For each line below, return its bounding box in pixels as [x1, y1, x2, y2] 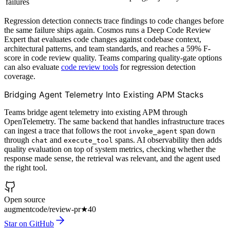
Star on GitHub [4, 219, 54, 228]
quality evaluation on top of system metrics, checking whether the [4, 144, 216, 154]
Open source [4, 195, 45, 204]
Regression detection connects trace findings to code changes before [4, 16, 224, 25]
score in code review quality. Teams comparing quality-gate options [4, 53, 222, 62]
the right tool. [4, 163, 47, 172]
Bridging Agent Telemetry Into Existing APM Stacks [4, 89, 203, 100]
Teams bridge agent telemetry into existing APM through [4, 107, 187, 117]
